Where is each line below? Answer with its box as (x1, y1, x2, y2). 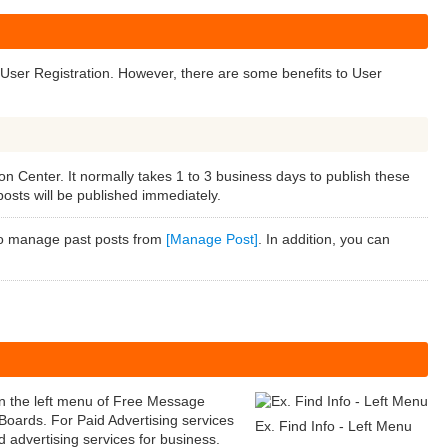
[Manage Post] (166, 231, 258, 247)
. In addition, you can (258, 231, 390, 247)
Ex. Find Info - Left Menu (255, 418, 412, 434)
